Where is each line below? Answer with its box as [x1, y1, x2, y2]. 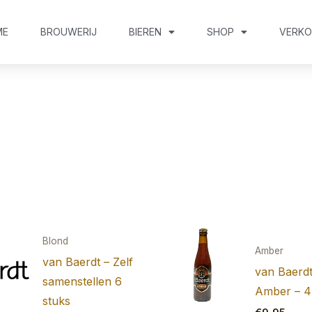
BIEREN [129, 26, 162, 38]
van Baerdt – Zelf [42, 254, 133, 269]
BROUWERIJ [40, 26, 97, 38]
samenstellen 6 [42, 274, 122, 288]
